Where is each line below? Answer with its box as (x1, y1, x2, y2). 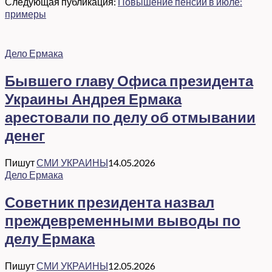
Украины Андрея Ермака (5, 90, 182, 108)
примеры (5, 8, 46, 20)
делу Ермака (5, 229, 95, 248)
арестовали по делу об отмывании (5, 108, 256, 126)
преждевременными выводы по (5, 211, 240, 229)
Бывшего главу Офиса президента (5, 72, 253, 90)
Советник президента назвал (5, 193, 214, 211)
